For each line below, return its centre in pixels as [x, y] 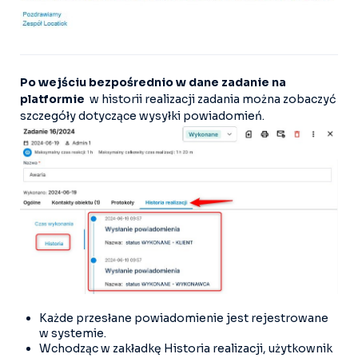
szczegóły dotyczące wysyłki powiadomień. [142, 116]
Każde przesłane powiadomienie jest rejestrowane [184, 318]
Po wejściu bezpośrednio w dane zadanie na [153, 83]
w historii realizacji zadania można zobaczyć [213, 99]
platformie [55, 99]
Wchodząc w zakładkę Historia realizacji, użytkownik [186, 348]
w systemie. [73, 333]
